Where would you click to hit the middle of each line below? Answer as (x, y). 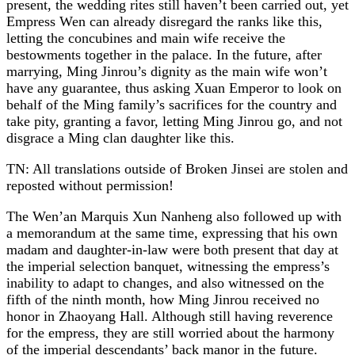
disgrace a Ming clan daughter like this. (120, 137)
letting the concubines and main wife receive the (146, 38)
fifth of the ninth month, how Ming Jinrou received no (163, 299)
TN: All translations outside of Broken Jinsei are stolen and (177, 168)
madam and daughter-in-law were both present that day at (172, 249)
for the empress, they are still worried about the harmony (170, 332)
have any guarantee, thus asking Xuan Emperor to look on (174, 88)
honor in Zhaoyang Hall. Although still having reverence (170, 316)
